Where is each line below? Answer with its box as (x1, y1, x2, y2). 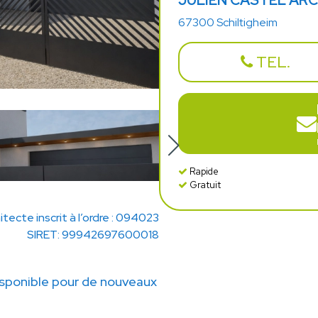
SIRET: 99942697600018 (27, 226, 159, 242)
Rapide (187, 165, 219, 177)
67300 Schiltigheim (178, 15, 278, 30)
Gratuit (187, 179, 221, 191)
